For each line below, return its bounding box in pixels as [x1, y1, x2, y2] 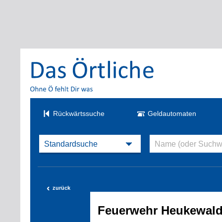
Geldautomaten [148, 110, 197, 117]
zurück [52, 185, 70, 191]
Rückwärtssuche [53, 110, 105, 117]
